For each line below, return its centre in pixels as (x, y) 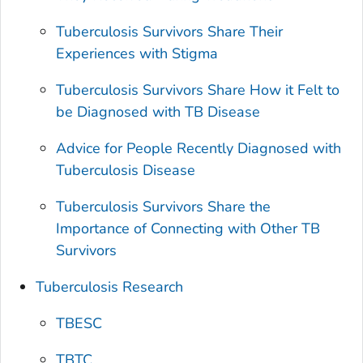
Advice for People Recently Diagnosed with (199, 148)
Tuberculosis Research (110, 286)
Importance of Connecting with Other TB (188, 228)
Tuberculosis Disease (126, 170)
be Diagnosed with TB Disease (158, 111)
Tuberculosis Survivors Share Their (170, 31)
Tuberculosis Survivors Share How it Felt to (198, 90)
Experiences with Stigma (137, 53)
